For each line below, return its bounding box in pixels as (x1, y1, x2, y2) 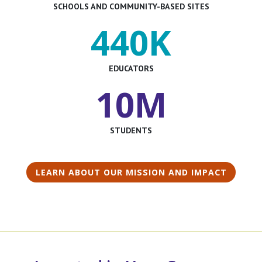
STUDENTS (110, 125, 152, 136)
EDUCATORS (108, 63, 154, 74)
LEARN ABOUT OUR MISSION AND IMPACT (35, 166, 227, 178)
